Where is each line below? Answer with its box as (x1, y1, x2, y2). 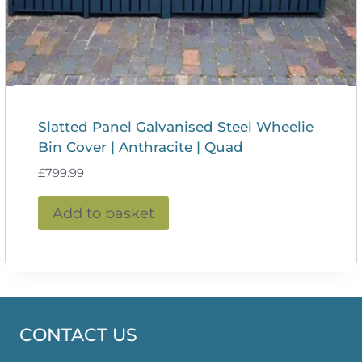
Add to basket (53, 204, 155, 223)
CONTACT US (19, 324, 137, 347)
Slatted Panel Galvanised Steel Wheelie (38, 119, 314, 136)
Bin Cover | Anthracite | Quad (38, 139, 244, 156)
